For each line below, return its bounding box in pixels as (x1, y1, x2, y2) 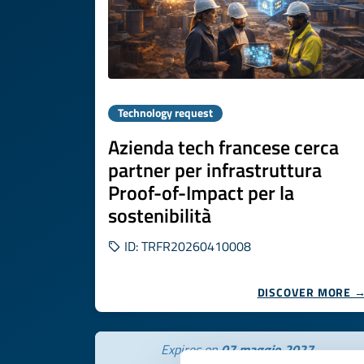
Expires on (161, 340, 221, 359)
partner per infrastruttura (108, 155, 322, 184)
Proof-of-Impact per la (108, 178, 294, 207)
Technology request (118, 105, 213, 121)
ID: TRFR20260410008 (121, 236, 251, 256)
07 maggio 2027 (221, 340, 314, 359)
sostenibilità (108, 201, 211, 230)
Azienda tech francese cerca (108, 132, 339, 162)
